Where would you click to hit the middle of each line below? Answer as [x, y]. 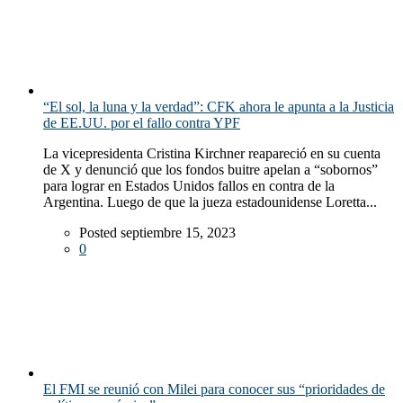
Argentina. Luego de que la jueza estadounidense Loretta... [210, 201]
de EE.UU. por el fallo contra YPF [142, 122]
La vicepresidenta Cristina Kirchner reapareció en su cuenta [212, 153]
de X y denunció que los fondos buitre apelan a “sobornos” [210, 169]
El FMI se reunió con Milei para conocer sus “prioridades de [214, 389]
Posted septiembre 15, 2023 [157, 232]
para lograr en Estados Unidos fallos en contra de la [189, 185]
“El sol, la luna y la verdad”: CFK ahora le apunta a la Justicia [219, 106]
